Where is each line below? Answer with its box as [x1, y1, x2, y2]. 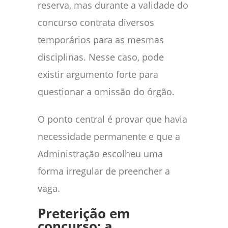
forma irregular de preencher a [38, 164, 170, 177]
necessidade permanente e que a [38, 130, 180, 142]
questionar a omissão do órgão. [38, 85, 175, 98]
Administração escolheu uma [38, 147, 163, 160]
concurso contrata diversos [38, 16, 154, 28]
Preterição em [38, 204, 130, 222]
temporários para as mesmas [38, 33, 164, 46]
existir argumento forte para [38, 68, 158, 80]
